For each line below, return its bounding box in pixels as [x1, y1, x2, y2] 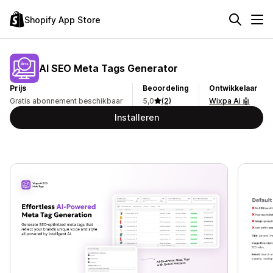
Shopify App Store [24, 14, 101, 25]
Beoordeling [143, 83, 189, 93]
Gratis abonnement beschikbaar [10, 96, 122, 105]
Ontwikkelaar [209, 83, 258, 93]
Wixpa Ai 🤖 [209, 96, 250, 105]
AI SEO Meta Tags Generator [39, 62, 178, 74]
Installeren [114, 112, 159, 122]
